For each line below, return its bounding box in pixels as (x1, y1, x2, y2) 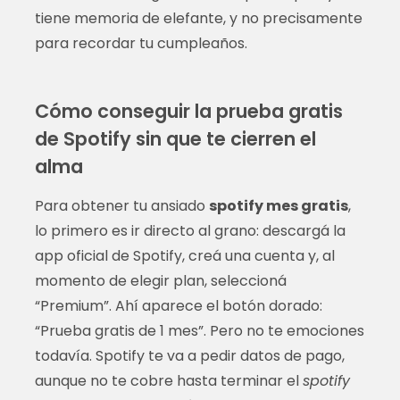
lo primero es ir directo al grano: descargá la (34, 220, 346, 241)
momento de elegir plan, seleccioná (34, 270, 287, 291)
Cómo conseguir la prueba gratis (34, 97, 343, 124)
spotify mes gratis (208, 195, 348, 216)
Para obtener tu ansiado (34, 195, 209, 216)
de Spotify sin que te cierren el (34, 125, 316, 152)
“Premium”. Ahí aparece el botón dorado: (34, 295, 322, 316)
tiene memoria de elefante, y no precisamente (34, 7, 362, 29)
